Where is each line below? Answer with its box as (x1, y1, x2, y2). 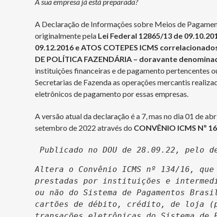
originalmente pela (35, 31, 98, 40)
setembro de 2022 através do (35, 123, 134, 132)
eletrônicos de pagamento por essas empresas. (35, 89, 188, 98)
